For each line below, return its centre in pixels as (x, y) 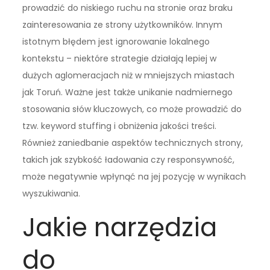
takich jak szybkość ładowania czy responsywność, (129, 160)
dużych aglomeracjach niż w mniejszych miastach (129, 76)
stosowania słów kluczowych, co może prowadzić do (132, 109)
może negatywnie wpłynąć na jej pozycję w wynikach (134, 177)
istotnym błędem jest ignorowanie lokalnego (116, 42)
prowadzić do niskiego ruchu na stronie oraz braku (128, 8)
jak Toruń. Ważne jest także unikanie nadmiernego (128, 93)
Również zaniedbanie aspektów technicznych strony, (133, 143)
